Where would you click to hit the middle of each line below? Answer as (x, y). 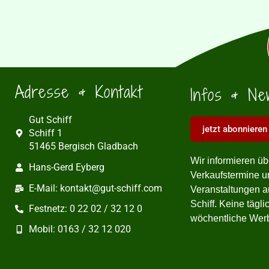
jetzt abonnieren (234, 129)
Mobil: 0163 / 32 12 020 (80, 229)
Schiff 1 (45, 133)
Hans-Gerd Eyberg (66, 167)
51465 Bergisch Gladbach (83, 146)
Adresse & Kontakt (79, 91)
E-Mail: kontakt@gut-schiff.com (95, 188)
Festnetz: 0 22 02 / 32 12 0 (85, 208)
